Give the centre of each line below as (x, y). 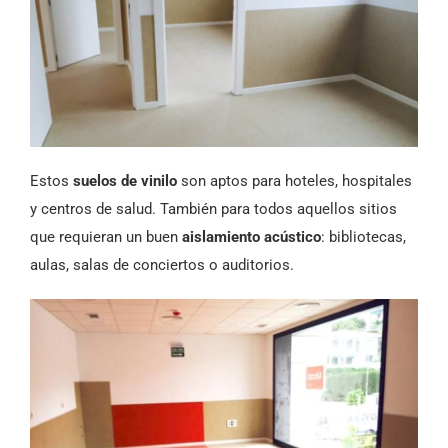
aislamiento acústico (251, 236)
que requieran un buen (106, 236)
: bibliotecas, (363, 236)
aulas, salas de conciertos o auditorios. (162, 264)
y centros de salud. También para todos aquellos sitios (213, 208)
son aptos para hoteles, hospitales (294, 180)
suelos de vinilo (125, 180)
